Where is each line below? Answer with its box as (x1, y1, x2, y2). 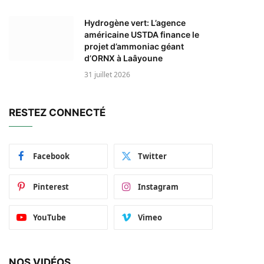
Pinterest (33, 181, 69, 192)
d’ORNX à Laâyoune (84, 52, 163, 63)
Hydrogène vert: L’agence (84, 17, 186, 28)
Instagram (138, 181, 179, 192)
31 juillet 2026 (84, 69, 130, 80)
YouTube (33, 212, 66, 223)
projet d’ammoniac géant (84, 41, 184, 51)
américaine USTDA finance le (84, 29, 199, 39)
